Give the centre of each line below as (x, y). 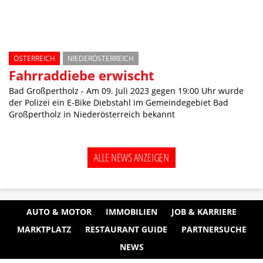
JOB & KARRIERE (204, 212)
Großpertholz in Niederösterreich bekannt (92, 114)
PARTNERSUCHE (214, 229)
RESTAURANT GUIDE (126, 229)
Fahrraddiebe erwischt (82, 75)
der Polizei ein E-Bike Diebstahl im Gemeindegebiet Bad (119, 102)
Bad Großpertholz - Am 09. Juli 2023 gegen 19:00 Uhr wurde (126, 90)
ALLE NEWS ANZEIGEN (131, 157)
